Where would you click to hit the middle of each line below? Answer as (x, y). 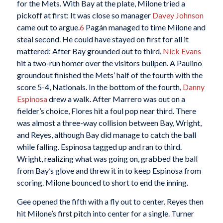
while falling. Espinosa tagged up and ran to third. (99, 147)
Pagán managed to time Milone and (145, 27)
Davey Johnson (178, 15)
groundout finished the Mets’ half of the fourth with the (110, 75)
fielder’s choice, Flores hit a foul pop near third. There (106, 111)
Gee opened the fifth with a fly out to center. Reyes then (110, 201)
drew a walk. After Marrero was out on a (116, 99)
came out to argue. (48, 27)
